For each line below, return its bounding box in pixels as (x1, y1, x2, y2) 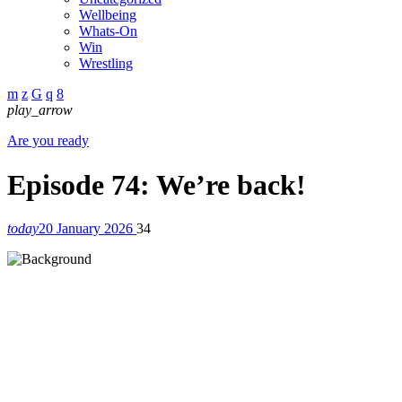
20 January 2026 (39, 221, 136, 237)
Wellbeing (79, 7, 136, 23)
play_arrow (7, 102, 73, 118)
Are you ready (7, 133, 89, 149)
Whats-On (79, 23, 137, 39)
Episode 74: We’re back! (7, 168, 306, 201)
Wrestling (79, 56, 133, 72)
